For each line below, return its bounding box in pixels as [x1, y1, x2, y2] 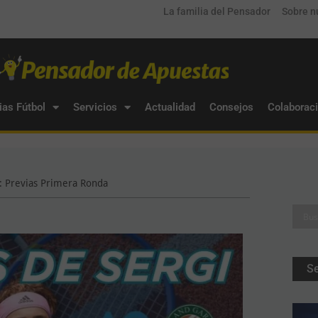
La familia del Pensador [163, 6, 270, 17]
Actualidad [144, 101, 195, 114]
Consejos [209, 101, 253, 114]
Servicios [72, 101, 117, 114]
